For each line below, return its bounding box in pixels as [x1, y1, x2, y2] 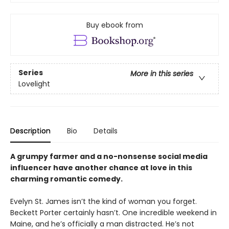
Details [94, 126, 118, 136]
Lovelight [18, 79, 50, 89]
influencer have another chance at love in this [10, 163, 192, 173]
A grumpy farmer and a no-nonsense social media [10, 151, 208, 162]
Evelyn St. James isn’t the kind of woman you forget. [10, 196, 197, 207]
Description [10, 126, 51, 136]
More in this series [130, 68, 193, 79]
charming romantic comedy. [10, 174, 123, 185]
